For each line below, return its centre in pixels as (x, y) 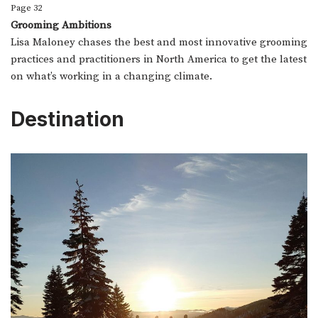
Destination (67, 120)
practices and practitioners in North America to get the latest (159, 60)
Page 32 (26, 9)
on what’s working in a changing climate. (111, 77)
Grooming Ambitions (61, 26)
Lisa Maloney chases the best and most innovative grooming (159, 43)
